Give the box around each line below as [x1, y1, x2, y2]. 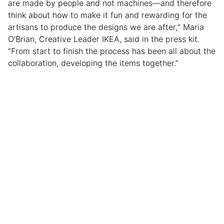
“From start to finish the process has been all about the [8, 45, 215, 56]
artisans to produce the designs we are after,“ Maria [8, 21, 204, 32]
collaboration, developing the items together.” [8, 57, 178, 68]
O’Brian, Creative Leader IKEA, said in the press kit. [8, 33, 199, 44]
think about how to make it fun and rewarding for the [8, 9, 207, 20]
